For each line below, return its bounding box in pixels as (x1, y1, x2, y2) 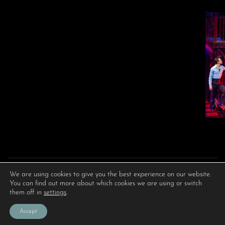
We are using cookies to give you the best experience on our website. (10, 171, 211, 178)
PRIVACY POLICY (84, 210, 141, 218)
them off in (10, 189, 44, 196)
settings (44, 189, 66, 196)
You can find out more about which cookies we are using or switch (10, 180, 202, 187)
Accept (20, 208, 37, 214)
